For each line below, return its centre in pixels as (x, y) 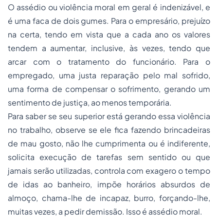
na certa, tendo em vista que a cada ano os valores (109, 34)
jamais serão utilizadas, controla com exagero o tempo (109, 171)
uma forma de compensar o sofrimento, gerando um (109, 89)
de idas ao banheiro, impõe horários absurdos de (109, 184)
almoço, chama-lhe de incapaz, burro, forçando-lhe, (109, 198)
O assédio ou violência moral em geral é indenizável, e (109, 7)
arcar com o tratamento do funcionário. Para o (109, 62)
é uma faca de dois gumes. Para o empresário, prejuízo (109, 21)
